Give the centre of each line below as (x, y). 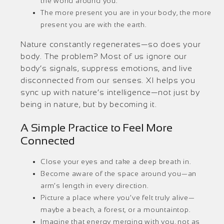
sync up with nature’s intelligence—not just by (110, 92)
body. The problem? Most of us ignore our (104, 56)
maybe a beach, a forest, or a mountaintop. (115, 209)
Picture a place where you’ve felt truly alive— (118, 197)
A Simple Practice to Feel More (96, 128)
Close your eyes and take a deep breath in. (116, 161)
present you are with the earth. (93, 24)
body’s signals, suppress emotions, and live (106, 68)
